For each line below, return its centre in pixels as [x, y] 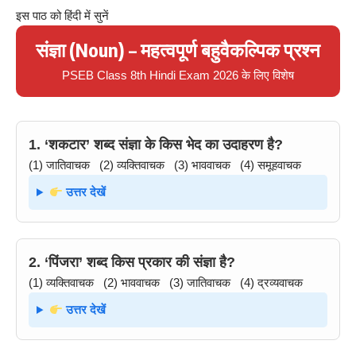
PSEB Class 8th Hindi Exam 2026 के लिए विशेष [178, 75]
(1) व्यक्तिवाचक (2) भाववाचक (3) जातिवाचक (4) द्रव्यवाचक [166, 282]
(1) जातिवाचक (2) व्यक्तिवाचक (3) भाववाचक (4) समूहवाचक [165, 165]
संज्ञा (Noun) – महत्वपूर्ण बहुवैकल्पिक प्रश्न [178, 49]
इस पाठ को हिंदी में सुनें [62, 15]
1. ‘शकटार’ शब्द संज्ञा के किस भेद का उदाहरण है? [156, 145]
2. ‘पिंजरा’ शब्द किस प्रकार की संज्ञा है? [132, 262]
